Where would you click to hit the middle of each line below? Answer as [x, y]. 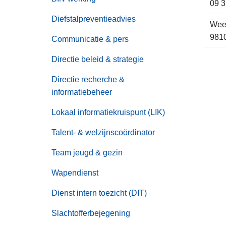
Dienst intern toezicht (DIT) [99, 193]
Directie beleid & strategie [98, 59]
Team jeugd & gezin [87, 152]
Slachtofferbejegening [91, 213]
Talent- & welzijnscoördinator [103, 132]
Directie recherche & [88, 79]
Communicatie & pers [90, 39]
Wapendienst [75, 173]
